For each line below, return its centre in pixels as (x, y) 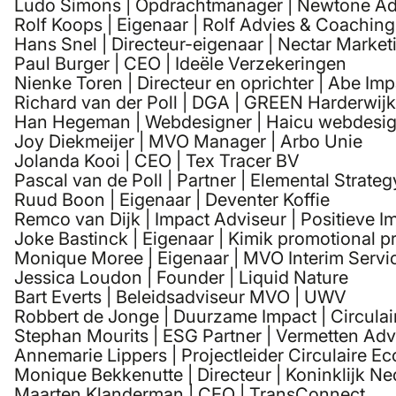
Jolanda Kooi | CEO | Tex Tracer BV (157, 161)
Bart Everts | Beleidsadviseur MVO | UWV (180, 297)
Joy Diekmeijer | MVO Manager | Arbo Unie (188, 142)
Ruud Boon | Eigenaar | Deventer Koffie (172, 200)
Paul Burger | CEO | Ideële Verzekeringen (180, 64)
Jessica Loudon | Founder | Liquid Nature (181, 278)
